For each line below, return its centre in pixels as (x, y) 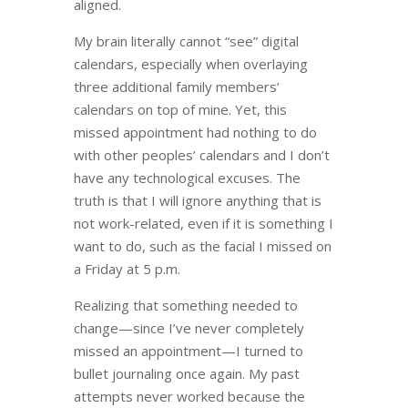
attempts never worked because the (189, 396)
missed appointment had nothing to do (195, 132)
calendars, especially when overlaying (190, 64)
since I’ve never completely (218, 328)
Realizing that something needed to (185, 305)
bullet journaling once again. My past (186, 373)
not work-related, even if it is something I (203, 223)
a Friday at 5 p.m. (127, 269)
